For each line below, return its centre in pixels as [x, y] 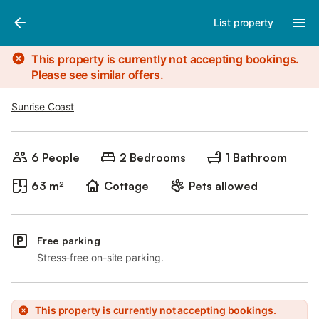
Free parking [69, 240]
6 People [56, 157]
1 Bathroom [256, 157]
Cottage [126, 186]
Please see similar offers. [98, 75]
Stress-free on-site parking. [100, 257]
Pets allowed [223, 186]
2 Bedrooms [153, 157]
